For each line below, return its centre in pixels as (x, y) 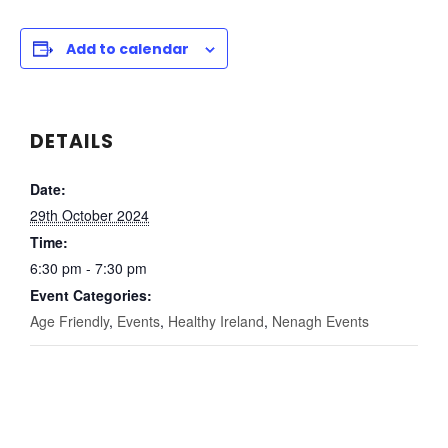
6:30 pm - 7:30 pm (88, 268)
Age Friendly (69, 321)
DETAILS (72, 142)
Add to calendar (127, 49)
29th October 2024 (89, 215)
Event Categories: (91, 295)
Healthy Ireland (216, 321)
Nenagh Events (320, 321)
